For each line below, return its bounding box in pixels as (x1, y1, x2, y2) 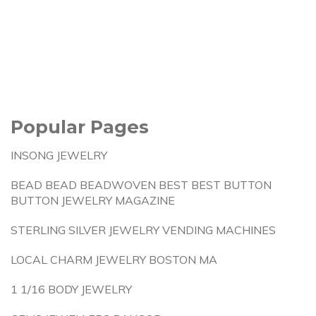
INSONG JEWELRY (11, 148, 107, 162)
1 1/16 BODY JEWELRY (11, 282, 132, 296)
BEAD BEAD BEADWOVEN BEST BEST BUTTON (11, 178, 272, 192)
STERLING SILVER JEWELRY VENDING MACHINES (11, 223, 276, 237)
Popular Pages (11, 116, 149, 138)
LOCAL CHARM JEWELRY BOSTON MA (11, 253, 217, 267)
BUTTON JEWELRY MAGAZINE (11, 193, 175, 207)
